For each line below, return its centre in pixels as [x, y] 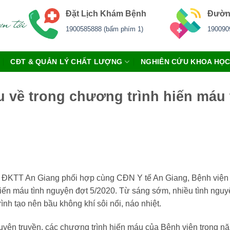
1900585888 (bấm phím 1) [105, 29]
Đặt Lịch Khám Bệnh [107, 13]
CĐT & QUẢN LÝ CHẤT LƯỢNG [66, 62]
